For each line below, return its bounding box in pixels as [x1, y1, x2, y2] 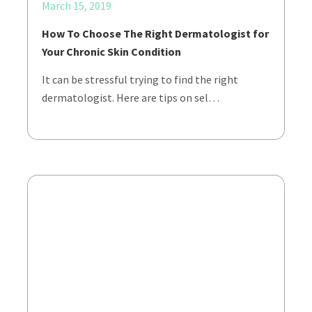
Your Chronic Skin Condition [42, 45, 181, 58]
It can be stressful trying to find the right [42, 72, 238, 86]
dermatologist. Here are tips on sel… [42, 91, 219, 104]
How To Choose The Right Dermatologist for [42, 26, 269, 40]
